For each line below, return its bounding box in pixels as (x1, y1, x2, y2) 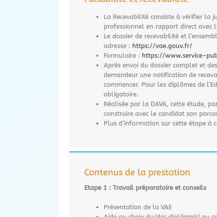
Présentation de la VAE (104, 203, 172, 211)
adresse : (104, 42, 130, 49)
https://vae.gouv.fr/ (130, 42, 194, 49)
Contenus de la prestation (84, 167, 190, 178)
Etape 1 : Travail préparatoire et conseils (84, 184, 206, 191)
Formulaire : (104, 51, 140, 59)
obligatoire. (104, 90, 139, 98)
